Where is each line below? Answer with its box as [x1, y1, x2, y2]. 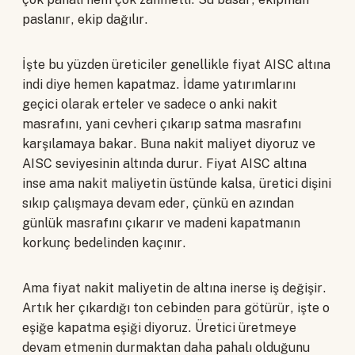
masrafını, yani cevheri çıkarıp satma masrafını [22, 116, 301, 132]
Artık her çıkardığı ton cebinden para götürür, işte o [22, 300, 330, 316]
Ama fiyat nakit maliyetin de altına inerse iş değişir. [22, 281, 326, 296]
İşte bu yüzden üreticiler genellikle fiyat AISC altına [22, 57, 330, 73]
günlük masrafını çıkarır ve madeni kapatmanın [22, 216, 300, 231]
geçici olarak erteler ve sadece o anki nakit [22, 97, 277, 113]
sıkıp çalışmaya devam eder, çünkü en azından [22, 196, 294, 212]
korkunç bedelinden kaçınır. [22, 235, 186, 251]
